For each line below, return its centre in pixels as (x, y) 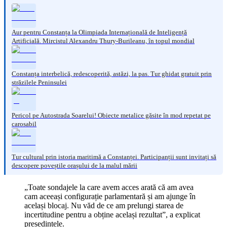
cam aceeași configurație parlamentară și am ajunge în (110, 196)
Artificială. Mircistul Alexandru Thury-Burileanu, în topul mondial (103, 41)
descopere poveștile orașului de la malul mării (74, 165)
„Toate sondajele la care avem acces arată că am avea (109, 187)
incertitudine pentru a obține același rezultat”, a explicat (112, 214)
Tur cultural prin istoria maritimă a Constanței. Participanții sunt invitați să (114, 157)
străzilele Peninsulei (39, 82)
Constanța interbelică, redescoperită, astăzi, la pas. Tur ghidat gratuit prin (112, 73)
